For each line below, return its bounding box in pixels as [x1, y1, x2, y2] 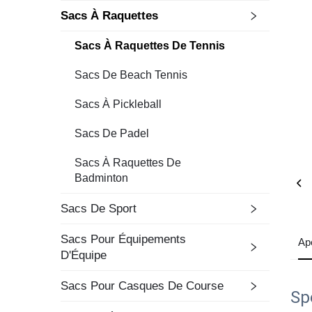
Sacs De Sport [61, 202, 136, 215]
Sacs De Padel [75, 127, 149, 139]
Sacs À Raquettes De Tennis [75, 40, 225, 52]
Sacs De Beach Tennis [75, 69, 187, 81]
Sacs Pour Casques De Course [61, 279, 224, 292]
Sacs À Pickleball [75, 98, 162, 110]
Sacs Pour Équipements [61, 233, 186, 246]
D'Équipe [61, 249, 107, 262]
